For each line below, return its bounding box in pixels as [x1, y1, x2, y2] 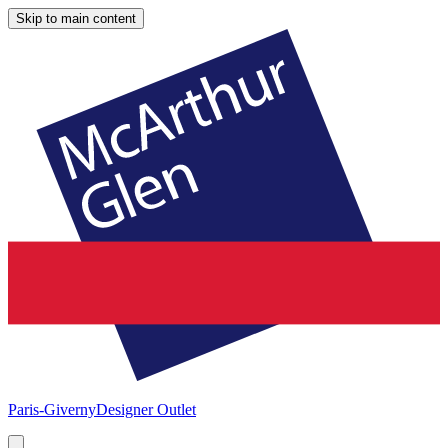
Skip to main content [16, 11, 136, 26]
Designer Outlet [96, 400, 196, 418]
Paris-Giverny [8, 400, 96, 418]
